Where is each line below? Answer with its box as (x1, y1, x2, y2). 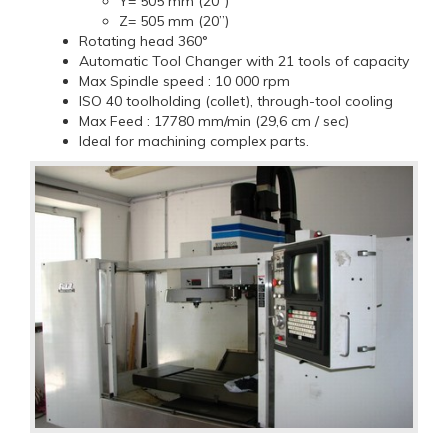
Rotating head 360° (79, 31, 208, 50)
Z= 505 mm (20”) (119, 11, 229, 30)
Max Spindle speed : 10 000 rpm (79, 71, 290, 90)
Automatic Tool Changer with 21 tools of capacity (79, 51, 409, 70)
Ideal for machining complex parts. (79, 131, 309, 150)
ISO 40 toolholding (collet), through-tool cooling (79, 91, 393, 110)
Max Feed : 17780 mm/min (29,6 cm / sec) (79, 111, 349, 130)
